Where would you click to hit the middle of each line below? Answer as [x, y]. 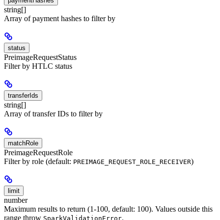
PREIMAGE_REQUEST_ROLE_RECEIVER [132, 162]
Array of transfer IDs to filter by [53, 114]
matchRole [23, 143]
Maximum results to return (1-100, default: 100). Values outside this [108, 209]
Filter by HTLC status [38, 66]
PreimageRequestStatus [40, 57]
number [16, 200]
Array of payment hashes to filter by [60, 19]
